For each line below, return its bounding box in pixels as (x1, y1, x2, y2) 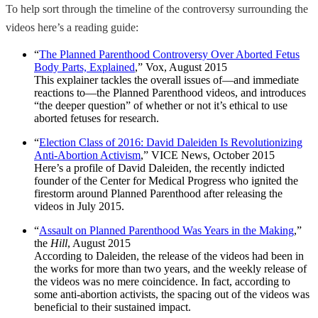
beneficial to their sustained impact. (34, 300, 191, 313)
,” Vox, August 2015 (135, 60, 227, 73)
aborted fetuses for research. (34, 111, 159, 124)
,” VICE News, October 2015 (141, 148, 275, 161)
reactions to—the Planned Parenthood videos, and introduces (34, 86, 306, 99)
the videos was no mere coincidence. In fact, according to (34, 275, 290, 287)
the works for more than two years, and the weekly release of (34, 262, 307, 275)
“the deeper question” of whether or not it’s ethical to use (34, 99, 287, 111)
